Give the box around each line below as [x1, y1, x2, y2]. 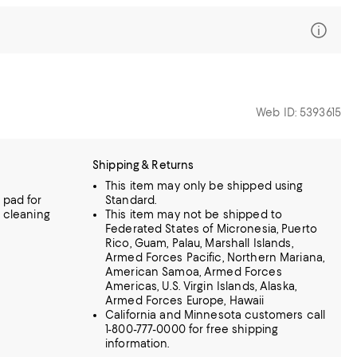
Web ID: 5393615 [256, 106, 341, 119]
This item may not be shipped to [105, 208, 283, 221]
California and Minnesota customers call [105, 308, 326, 321]
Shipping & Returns [92, 159, 194, 171]
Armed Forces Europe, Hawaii [105, 294, 265, 307]
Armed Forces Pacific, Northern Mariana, [105, 251, 325, 264]
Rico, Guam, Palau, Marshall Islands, [105, 237, 293, 249]
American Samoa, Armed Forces [105, 265, 282, 278]
